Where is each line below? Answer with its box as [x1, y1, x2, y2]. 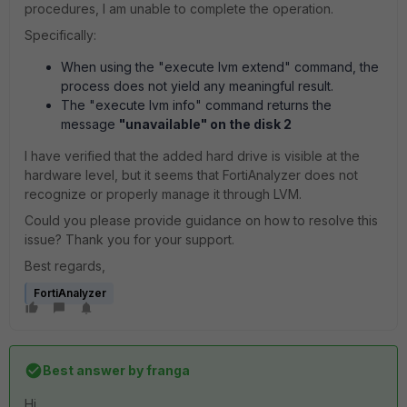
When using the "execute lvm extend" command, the [61, 59, 379, 74]
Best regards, [25, 258, 105, 273]
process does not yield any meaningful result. [61, 78, 333, 94]
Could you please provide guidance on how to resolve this [25, 213, 378, 228]
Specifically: [25, 27, 96, 43]
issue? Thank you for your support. [25, 232, 234, 247]
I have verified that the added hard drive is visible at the [25, 148, 360, 164]
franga [144, 362, 190, 378]
